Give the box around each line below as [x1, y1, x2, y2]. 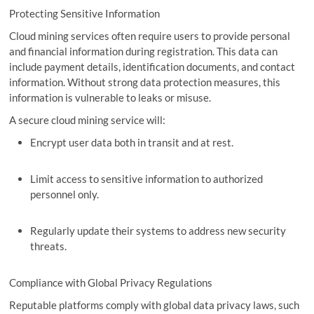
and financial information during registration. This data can [9, 44, 278, 57]
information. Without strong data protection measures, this [9, 75, 281, 88]
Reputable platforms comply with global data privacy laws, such [9, 298, 300, 311]
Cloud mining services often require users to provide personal [9, 29, 291, 42]
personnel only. [30, 187, 102, 200]
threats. [30, 239, 69, 252]
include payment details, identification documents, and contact [9, 60, 296, 73]
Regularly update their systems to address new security [30, 224, 287, 237]
